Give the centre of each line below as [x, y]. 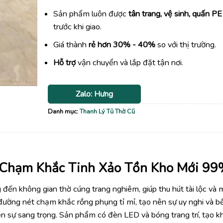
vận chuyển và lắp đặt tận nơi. [130, 62]
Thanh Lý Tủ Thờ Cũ [107, 111]
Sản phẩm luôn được [91, 14]
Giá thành [71, 45]
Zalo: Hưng [94, 94]
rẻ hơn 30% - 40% [122, 45]
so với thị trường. [186, 45]
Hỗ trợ [65, 62]
